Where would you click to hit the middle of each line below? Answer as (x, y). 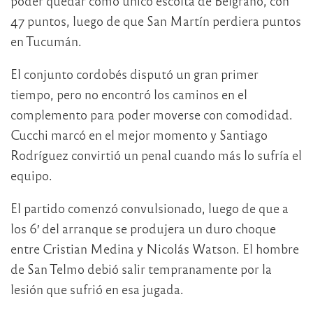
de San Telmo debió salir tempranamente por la (141, 269)
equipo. (31, 175)
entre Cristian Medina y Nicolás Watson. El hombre (155, 249)
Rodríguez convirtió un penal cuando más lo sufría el (156, 155)
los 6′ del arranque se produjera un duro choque (143, 228)
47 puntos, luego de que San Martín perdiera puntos (156, 21)
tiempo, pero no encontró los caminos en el (129, 94)
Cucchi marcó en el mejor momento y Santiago (139, 135)
